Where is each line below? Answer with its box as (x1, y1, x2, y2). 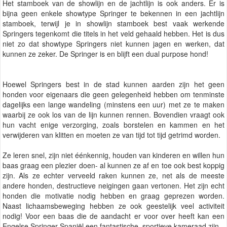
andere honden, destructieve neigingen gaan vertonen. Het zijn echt (3, 180, 224, 191)
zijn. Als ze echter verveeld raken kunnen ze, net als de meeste (3, 170, 224, 181)
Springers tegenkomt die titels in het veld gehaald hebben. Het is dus (3, 28, 224, 39)
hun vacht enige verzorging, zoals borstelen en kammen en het (3, 120, 224, 130)
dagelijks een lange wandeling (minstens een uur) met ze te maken (3, 99, 224, 110)
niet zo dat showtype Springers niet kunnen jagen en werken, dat (3, 39, 224, 49)
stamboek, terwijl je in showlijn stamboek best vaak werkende (3, 18, 224, 29)
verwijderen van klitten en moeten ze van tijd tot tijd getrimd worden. (3, 130, 220, 140)
